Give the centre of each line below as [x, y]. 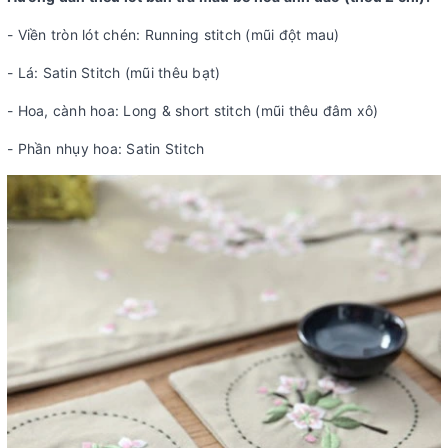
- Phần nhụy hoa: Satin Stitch [106, 148]
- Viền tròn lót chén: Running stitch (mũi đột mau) [173, 34]
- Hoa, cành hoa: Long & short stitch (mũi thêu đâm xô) [193, 110]
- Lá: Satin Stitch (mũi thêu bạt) [114, 72]
